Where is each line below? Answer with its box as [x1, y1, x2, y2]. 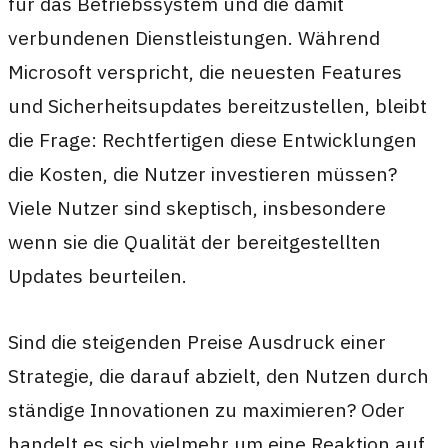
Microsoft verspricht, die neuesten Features [8, 59, 402, 85]
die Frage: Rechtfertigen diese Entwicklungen [8, 127, 417, 153]
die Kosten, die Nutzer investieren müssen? [8, 161, 397, 187]
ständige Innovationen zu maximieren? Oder [8, 396, 405, 422]
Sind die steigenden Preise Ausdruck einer [8, 328, 386, 354]
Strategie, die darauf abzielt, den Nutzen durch [8, 362, 429, 388]
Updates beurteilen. [8, 263, 187, 289]
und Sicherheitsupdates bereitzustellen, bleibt [8, 93, 427, 119]
